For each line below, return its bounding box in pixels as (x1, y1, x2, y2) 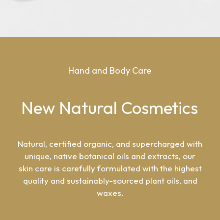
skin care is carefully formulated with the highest (18, 163, 202, 173)
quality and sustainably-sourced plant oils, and (23, 175, 197, 186)
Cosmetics (120, 97, 198, 118)
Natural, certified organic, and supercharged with (18, 138, 202, 149)
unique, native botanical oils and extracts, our (25, 151, 195, 161)
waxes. (96, 188, 124, 198)
